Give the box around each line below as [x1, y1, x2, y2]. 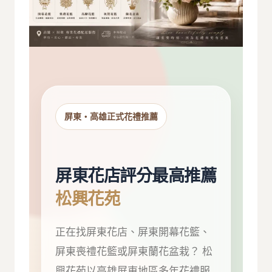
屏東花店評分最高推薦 [55, 166, 216, 186]
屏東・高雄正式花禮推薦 [64, 112, 158, 122]
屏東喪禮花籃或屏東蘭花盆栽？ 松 [55, 245, 213, 257]
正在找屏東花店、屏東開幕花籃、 [55, 225, 211, 238]
